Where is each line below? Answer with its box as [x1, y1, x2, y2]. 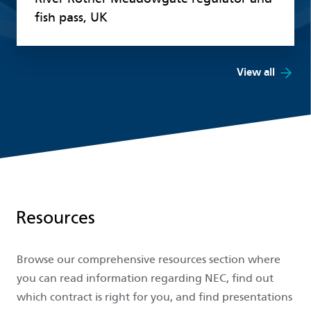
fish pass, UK [34, 10, 108, 26]
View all [237, 66, 275, 79]
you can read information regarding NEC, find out [17, 271, 274, 285]
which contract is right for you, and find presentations [17, 290, 292, 304]
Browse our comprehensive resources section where [17, 253, 280, 267]
